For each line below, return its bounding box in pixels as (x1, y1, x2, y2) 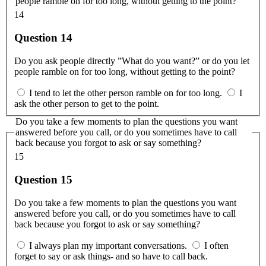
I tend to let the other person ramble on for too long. (29, 87, 222, 98)
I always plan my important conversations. (29, 240, 187, 251)
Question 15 (14, 173, 72, 186)
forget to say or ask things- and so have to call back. (14, 251, 208, 261)
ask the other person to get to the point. (14, 98, 159, 109)
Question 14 (14, 31, 72, 44)
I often (204, 240, 229, 251)
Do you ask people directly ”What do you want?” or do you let (14, 55, 249, 66)
